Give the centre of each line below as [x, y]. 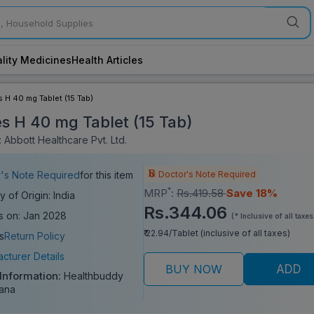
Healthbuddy [93, 275]
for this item [107, 175]
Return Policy [35, 236]
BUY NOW [193, 269]
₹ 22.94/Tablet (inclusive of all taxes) [217, 233]
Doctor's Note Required [206, 174]
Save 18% [252, 193]
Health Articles [107, 60]
